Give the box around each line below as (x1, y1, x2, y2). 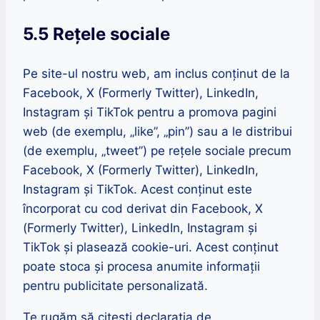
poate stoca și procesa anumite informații (23, 259, 260, 274)
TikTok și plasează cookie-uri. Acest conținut (23, 240, 279, 255)
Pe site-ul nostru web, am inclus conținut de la (23, 66, 290, 81)
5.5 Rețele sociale (23, 24, 170, 45)
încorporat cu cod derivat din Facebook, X (23, 201, 263, 216)
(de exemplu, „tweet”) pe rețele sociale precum (23, 144, 291, 159)
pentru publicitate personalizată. (23, 279, 208, 294)
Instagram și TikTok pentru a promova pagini (23, 105, 276, 120)
